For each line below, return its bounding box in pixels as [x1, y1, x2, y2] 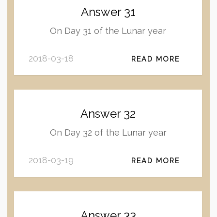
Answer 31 [80, 5, 136, 19]
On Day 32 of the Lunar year [49, 127, 167, 138]
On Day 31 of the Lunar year [50, 26, 166, 36]
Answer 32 [80, 107, 136, 121]
